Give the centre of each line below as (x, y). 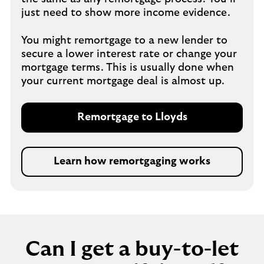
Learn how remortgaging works (132, 161)
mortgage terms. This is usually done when (128, 68)
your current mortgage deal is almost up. (123, 81)
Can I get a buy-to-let (132, 249)
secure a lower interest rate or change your (129, 54)
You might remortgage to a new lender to (124, 41)
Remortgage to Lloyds (132, 117)
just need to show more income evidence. (126, 13)
